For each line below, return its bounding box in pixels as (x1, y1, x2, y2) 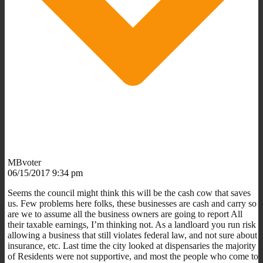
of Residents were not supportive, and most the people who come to (8, 251, 258, 261)
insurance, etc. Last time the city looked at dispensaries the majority (8, 240, 256, 251)
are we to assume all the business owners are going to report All (8, 208, 242, 219)
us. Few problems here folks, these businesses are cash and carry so (8, 198, 257, 208)
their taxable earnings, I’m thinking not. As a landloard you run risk (8, 219, 256, 230)
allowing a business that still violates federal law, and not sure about (8, 230, 257, 240)
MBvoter (8, 157, 41, 167)
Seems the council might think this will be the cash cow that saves (8, 187, 251, 198)
